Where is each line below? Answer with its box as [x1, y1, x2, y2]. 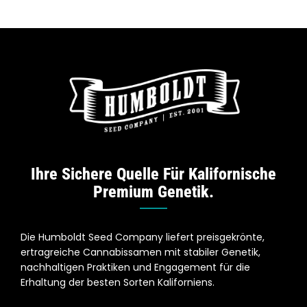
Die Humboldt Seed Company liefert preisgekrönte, [20, 230, 265, 244]
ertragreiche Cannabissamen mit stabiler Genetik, [20, 245, 260, 259]
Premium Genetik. [93, 182, 214, 201]
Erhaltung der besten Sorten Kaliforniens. [20, 275, 214, 289]
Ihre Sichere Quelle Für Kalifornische [31, 164, 276, 184]
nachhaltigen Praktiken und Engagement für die [20, 260, 250, 274]
